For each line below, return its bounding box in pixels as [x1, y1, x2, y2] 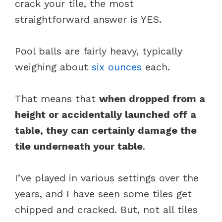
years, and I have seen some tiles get [15, 187, 192, 200]
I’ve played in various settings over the [15, 171, 199, 184]
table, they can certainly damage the [15, 124, 197, 136]
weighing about [15, 60, 92, 73]
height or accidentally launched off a [15, 108, 196, 120]
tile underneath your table [15, 140, 143, 152]
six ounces [92, 60, 142, 73]
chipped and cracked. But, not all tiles [15, 203, 198, 216]
